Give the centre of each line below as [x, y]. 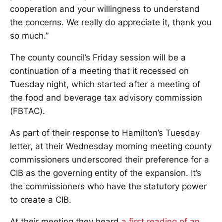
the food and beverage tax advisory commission [106, 97]
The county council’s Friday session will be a [98, 57]
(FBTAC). [28, 111]
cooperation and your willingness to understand [105, 9]
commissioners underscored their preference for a [110, 159]
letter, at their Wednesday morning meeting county [111, 146]
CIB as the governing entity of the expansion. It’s [106, 173]
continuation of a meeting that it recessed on [99, 71]
